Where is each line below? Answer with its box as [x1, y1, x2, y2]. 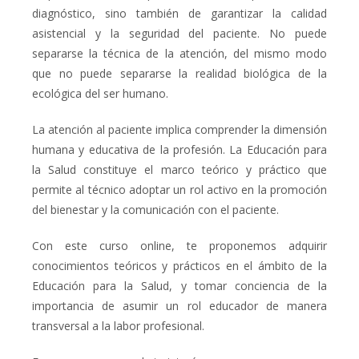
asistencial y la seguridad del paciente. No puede [32, 25, 327, 41]
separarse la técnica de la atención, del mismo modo [32, 45, 327, 61]
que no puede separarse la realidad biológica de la [32, 65, 327, 81]
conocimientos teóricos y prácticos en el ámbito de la [32, 257, 327, 273]
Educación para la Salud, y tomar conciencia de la [32, 277, 327, 293]
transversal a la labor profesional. [32, 317, 204, 333]
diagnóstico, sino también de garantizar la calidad [32, 5, 327, 21]
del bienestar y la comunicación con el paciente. [32, 201, 279, 217]
